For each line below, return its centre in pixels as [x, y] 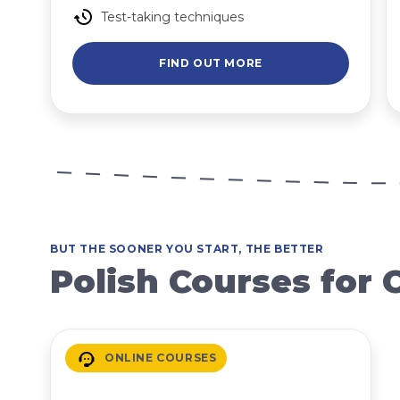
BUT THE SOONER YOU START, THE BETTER [187, 249]
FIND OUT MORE [211, 63]
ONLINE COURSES [161, 358]
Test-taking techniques [172, 17]
